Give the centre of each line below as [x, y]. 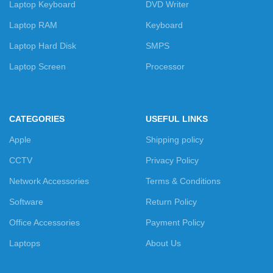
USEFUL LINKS [177, 119]
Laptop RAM [33, 25]
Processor [165, 66]
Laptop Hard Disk [43, 46]
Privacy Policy [172, 160]
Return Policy [171, 201]
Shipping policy [175, 139]
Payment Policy [175, 222]
